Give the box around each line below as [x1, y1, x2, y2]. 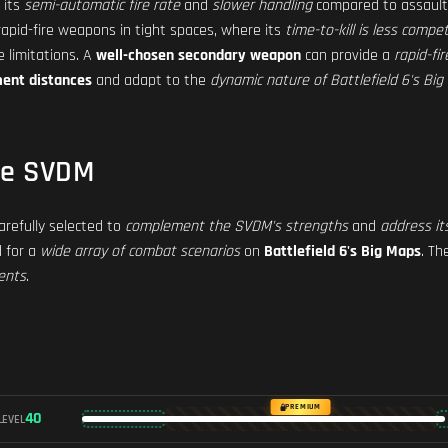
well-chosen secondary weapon [96, 45, 301, 66]
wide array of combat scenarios [40, 241, 240, 262]
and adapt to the [92, 70, 210, 91]
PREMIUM [285, 402, 321, 412]
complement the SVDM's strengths [125, 216, 348, 237]
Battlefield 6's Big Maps [264, 241, 421, 262]
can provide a [301, 45, 394, 66]
